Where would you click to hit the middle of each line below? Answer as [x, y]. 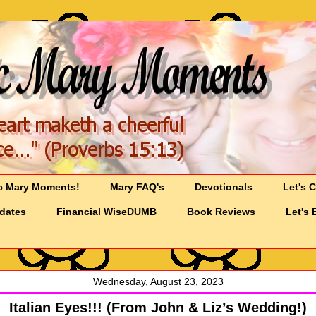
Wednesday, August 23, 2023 [158, 282]
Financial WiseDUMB [107, 212]
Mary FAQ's [138, 187]
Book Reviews [221, 212]
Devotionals [224, 187]
